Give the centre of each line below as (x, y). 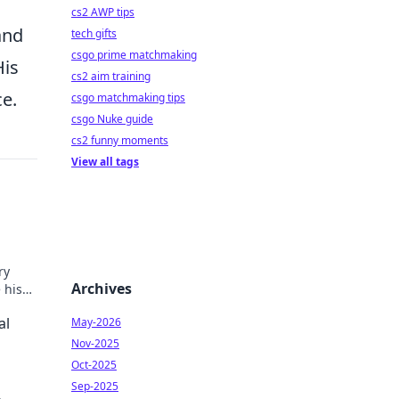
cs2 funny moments (120, 140)
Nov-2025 (95, 343)
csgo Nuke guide (112, 119)
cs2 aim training (111, 76)
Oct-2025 (94, 365)
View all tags (105, 162)
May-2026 (96, 322)
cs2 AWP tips (103, 12)
